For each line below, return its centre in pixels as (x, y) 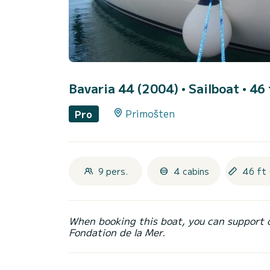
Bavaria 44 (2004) (125, 89)
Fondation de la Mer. (117, 232)
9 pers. (113, 171)
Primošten (150, 114)
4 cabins (191, 171)
